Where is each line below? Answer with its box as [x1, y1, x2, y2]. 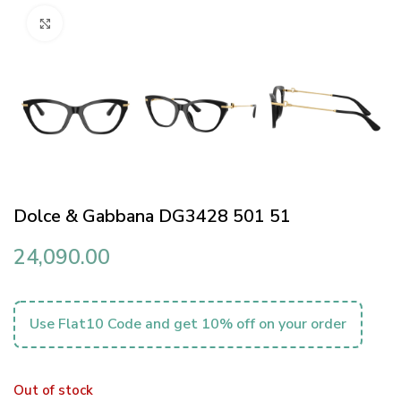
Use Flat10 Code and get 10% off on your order [30, 314, 346, 335]
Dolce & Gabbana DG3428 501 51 [13, 204, 291, 229]
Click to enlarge [63, 14, 152, 32]
